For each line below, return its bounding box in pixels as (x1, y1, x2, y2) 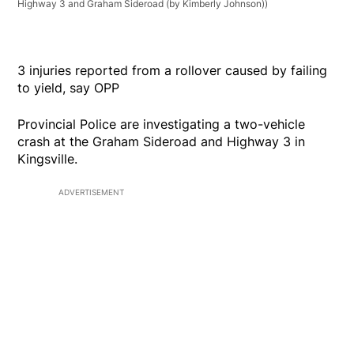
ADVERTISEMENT (58, 187, 124, 198)
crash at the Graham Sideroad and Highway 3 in (17, 134, 306, 150)
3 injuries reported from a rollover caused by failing (17, 62, 328, 79)
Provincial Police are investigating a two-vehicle (17, 116, 306, 133)
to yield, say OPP (17, 80, 120, 96)
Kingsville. (17, 151, 78, 168)
